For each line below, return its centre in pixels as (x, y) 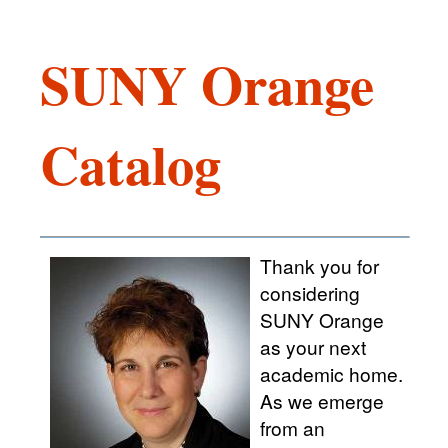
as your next (313, 347)
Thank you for (319, 266)
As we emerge (322, 401)
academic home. (331, 374)
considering (310, 293)
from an (292, 428)
